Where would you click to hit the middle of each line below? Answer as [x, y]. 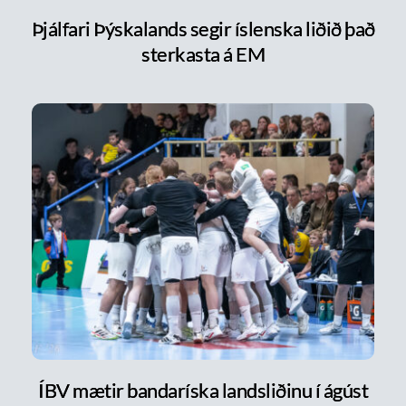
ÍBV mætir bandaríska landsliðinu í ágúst [203, 391]
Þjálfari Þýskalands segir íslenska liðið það [203, 28]
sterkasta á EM [203, 53]
